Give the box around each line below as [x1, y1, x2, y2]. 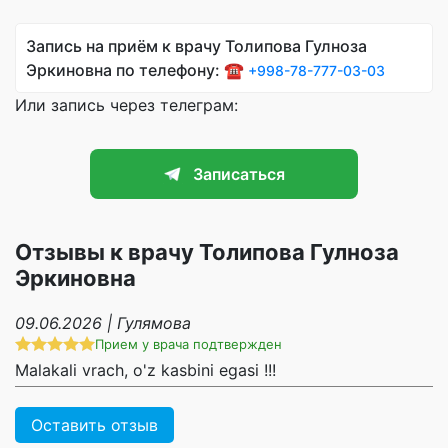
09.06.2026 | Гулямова [15, 312, 191, 333]
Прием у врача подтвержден [95, 335, 282, 352]
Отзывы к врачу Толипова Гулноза [15, 238, 399, 265]
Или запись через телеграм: [15, 95, 238, 116]
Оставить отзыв [31, 414, 158, 435]
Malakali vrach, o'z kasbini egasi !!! [15, 359, 276, 380]
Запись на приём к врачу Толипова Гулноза [26, 36, 367, 57]
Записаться [193, 164, 285, 185]
